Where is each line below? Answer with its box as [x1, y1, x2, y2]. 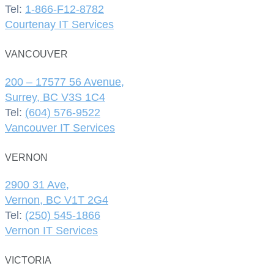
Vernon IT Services [5, 224, 98, 237]
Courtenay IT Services [5, 18, 114, 31]
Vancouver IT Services [5, 121, 115, 134]
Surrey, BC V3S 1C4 [5, 91, 105, 103]
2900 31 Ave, [5, 178, 69, 191]
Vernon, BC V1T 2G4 [5, 193, 108, 206]
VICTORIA [5, 254, 51, 265]
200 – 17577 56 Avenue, [5, 75, 124, 88]
